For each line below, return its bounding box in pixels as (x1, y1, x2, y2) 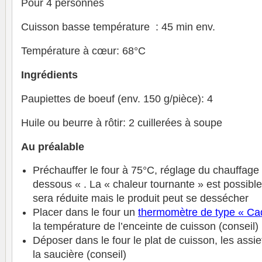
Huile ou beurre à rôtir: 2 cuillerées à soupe (21, 117, 222, 129)
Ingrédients (21, 69, 78, 81)
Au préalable (21, 141, 84, 153)
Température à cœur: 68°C (21, 45, 146, 57)
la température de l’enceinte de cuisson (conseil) (33, 220, 258, 232)
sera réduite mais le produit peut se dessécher (33, 192, 249, 204)
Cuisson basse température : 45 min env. (21, 21, 215, 33)
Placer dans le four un (33, 206, 138, 218)
